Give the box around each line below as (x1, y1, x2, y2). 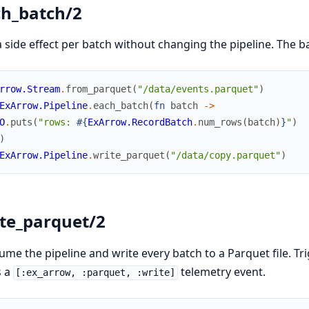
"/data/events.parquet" (137, 83, 259, 95)
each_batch (92, 100, 148, 112)
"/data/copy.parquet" (170, 150, 281, 161)
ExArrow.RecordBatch (87, 117, 192, 128)
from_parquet (65, 83, 132, 95)
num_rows (197, 117, 242, 128)
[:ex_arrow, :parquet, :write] (15, 267, 176, 279)
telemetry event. (178, 264, 266, 280)
